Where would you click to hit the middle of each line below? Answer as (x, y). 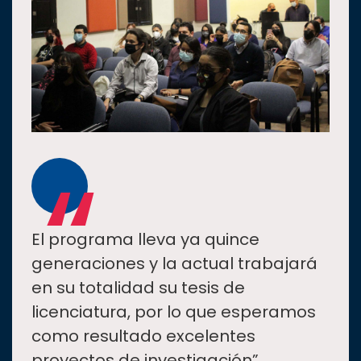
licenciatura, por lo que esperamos (174, 311)
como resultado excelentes (143, 336)
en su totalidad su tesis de (138, 287)
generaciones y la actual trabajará (174, 263)
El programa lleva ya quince (145, 239)
